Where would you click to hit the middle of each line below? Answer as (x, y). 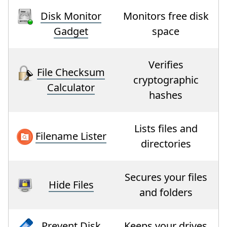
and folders (166, 192)
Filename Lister (71, 136)
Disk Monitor (71, 16)
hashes (166, 95)
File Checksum (71, 72)
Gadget (71, 31)
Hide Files (71, 184)
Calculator (71, 87)
